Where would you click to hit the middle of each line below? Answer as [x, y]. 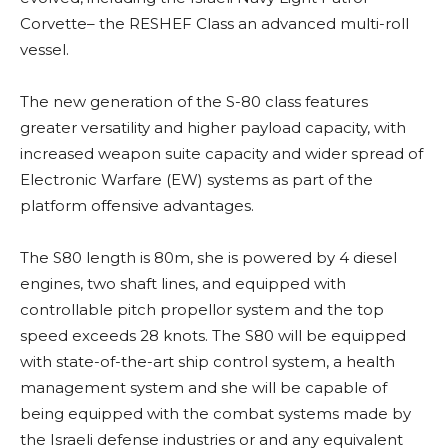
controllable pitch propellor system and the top [202, 310]
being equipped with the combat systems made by [215, 414]
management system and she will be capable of [203, 388]
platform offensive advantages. [139, 206]
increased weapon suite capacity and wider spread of [221, 154]
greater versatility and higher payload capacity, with [213, 128]
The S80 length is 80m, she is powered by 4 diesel [208, 258]
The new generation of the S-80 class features [194, 102]
